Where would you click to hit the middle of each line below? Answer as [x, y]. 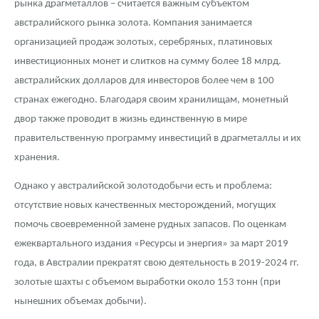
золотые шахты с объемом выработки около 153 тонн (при [147, 283]
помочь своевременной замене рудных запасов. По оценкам [150, 225]
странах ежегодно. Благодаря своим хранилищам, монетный [151, 100]
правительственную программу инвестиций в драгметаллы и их [158, 138]
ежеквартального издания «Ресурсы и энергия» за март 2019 [151, 244]
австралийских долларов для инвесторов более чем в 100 [144, 80]
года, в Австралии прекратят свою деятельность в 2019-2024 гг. [157, 263]
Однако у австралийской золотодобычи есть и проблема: [143, 187]
